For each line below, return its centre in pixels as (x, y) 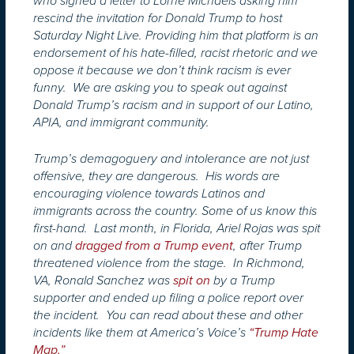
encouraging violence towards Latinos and (149, 193)
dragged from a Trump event (154, 245)
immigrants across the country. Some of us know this (175, 211)
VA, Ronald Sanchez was (102, 280)
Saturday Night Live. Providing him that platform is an (176, 35)
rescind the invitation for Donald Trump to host (158, 18)
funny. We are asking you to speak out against (160, 87)
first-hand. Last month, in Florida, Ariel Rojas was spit (177, 228)
